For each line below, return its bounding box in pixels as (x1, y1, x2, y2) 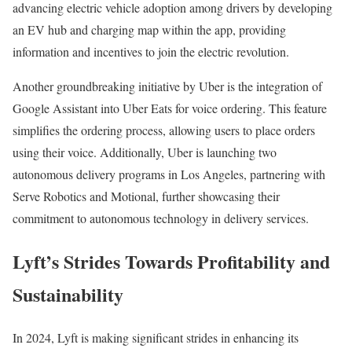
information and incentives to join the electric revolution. (13, 43, 289, 60)
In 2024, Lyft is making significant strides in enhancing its (13, 329, 299, 346)
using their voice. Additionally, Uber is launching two (13, 144, 277, 161)
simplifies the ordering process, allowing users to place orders (13, 122, 315, 139)
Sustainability (13, 280, 123, 309)
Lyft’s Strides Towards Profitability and (13, 247, 330, 276)
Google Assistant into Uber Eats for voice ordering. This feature (13, 100, 327, 117)
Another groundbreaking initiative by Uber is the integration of (13, 78, 322, 95)
